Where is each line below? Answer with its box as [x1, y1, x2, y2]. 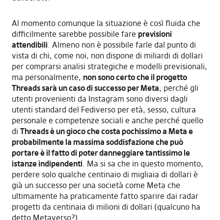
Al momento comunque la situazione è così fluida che [11, 18, 200, 28]
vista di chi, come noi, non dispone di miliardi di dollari [11, 50, 203, 60]
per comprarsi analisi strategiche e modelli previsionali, [11, 61, 207, 71]
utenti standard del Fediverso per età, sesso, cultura [11, 104, 196, 114]
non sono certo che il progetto [82, 72, 187, 82]
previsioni [137, 28, 172, 39]
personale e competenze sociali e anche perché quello [11, 115, 203, 125]
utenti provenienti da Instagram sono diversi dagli [11, 93, 188, 104]
